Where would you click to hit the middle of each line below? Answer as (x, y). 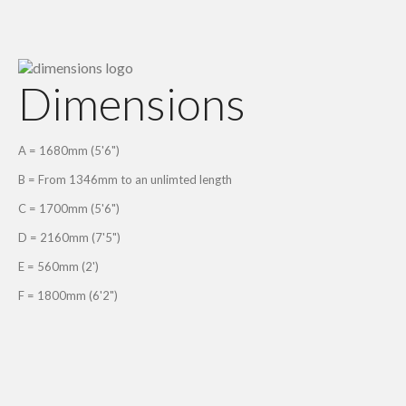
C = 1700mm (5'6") (69, 208)
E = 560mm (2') (58, 266)
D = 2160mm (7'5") (69, 237)
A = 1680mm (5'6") (69, 150)
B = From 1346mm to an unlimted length (125, 179)
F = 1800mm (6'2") (68, 295)
